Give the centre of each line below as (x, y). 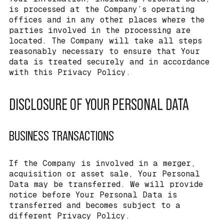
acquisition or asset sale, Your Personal (104, 173)
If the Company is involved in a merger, (102, 163)
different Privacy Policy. (69, 215)
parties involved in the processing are (100, 30)
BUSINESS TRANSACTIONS (61, 135)
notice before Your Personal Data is (93, 194)
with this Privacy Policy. (70, 72)
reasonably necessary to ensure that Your (104, 51)
